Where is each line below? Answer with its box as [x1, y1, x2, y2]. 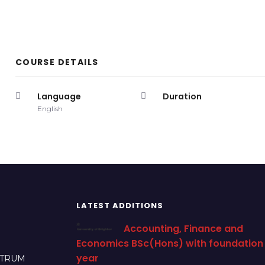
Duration [163, 91, 202, 102]
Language [37, 91, 81, 102]
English [37, 104, 63, 113]
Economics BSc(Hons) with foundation [76, 237, 264, 250]
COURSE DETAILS [15, 56, 99, 68]
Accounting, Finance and [124, 222, 244, 235]
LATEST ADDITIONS [76, 200, 163, 211]
